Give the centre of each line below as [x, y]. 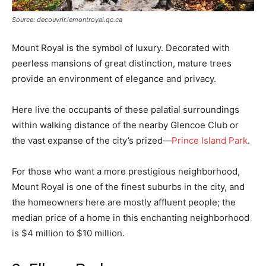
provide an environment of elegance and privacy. [114, 78]
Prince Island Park [210, 140]
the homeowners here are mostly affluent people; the [124, 202]
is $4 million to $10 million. [68, 233]
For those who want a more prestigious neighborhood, [126, 171]
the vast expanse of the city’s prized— [92, 140]
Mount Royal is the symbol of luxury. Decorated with [121, 47]
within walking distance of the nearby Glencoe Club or [125, 125]
